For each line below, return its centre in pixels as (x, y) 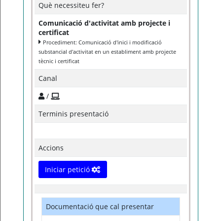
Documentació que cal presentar (100, 206)
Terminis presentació (74, 114)
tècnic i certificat (59, 61)
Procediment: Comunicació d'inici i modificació (102, 42)
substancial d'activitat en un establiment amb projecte (107, 52)
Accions (51, 148)
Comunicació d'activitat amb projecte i (104, 23)
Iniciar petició (68, 169)
